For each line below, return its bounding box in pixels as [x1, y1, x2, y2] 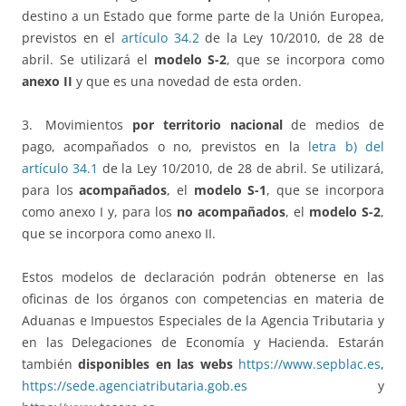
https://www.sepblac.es [238, 355, 382, 373]
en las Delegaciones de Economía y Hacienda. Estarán [22, 333, 384, 352]
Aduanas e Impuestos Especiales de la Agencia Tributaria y [22, 312, 384, 330]
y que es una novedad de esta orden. [76, 72, 302, 91]
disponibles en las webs [78, 355, 233, 373]
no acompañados [177, 203, 285, 221]
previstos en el [22, 29, 121, 47]
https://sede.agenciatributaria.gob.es [22, 377, 247, 395]
